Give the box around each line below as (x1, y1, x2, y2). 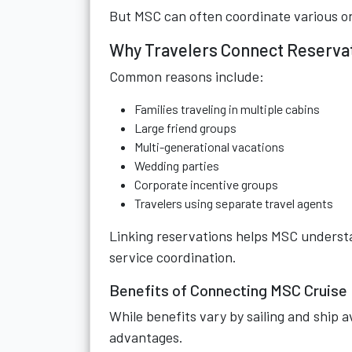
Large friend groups (134, 120, 236, 135)
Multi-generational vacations (134, 139, 284, 154)
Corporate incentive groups (134, 177, 278, 192)
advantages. (109, 328, 183, 346)
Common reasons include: (109, 68, 264, 85)
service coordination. (109, 248, 236, 266)
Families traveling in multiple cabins (134, 101, 320, 116)
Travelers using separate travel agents (134, 196, 333, 211)
